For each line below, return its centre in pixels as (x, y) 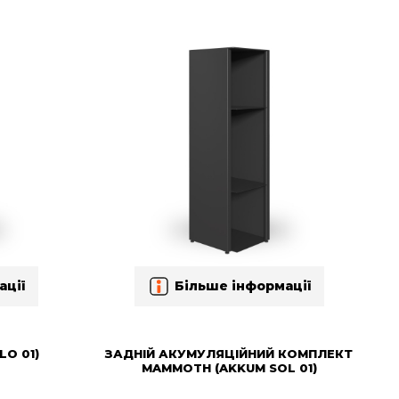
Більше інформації (242, 286)
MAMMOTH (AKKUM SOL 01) (229, 367)
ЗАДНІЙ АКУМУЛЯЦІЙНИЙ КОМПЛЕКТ (229, 353)
